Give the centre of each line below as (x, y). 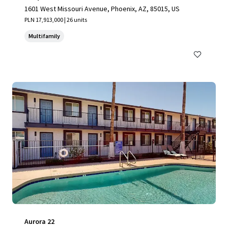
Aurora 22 (39, 221)
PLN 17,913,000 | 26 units (56, 20)
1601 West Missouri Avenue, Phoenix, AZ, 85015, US (102, 9)
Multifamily (44, 36)
